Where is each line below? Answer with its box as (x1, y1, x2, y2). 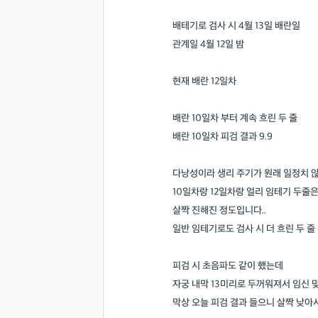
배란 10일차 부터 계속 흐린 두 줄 (172, 112, 297, 124)
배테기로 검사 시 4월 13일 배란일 (172, 20, 300, 32)
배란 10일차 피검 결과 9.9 (172, 131, 273, 143)
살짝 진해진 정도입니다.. (172, 204, 266, 216)
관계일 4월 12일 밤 (172, 38, 244, 50)
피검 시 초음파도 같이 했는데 (172, 260, 283, 272)
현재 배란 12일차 (172, 75, 236, 87)
